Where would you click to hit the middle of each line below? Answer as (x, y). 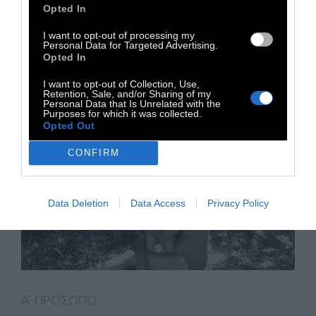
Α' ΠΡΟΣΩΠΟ (59, 299)
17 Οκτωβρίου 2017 (78, 45)
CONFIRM (93, 153)
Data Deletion (78, 203)
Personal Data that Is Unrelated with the (132, 103)
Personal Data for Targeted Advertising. (130, 45)
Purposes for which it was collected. (122, 113)
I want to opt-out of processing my (119, 35)
